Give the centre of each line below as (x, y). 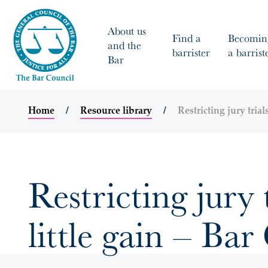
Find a (187, 38)
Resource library (116, 111)
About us (127, 31)
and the (124, 45)
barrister (191, 52)
